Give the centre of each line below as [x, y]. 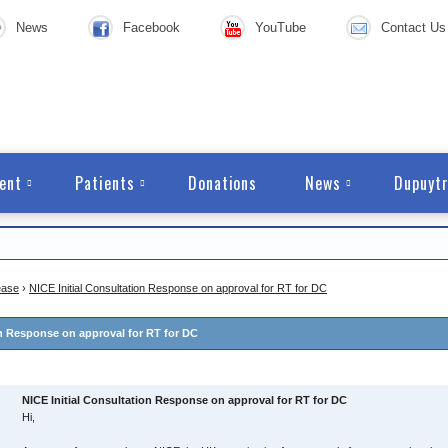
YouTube [280, 27]
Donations [222, 183]
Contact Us [413, 27]
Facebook [151, 27]
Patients [105, 183]
